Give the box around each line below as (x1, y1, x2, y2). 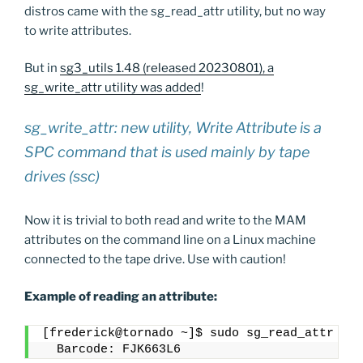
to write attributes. (24, 23, 131, 38)
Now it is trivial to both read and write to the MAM (24, 212, 306, 228)
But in (24, 61, 60, 76)
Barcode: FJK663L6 (42, 342, 181, 357)
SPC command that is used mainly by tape (24, 143, 310, 160)
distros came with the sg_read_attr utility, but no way (24, 3, 326, 19)
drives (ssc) (24, 167, 100, 185)
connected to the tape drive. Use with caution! (24, 251, 286, 267)
